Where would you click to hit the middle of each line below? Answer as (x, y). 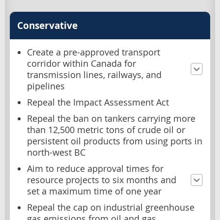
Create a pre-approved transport (94, 52)
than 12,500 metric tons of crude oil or (106, 130)
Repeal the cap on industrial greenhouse (111, 207)
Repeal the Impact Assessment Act (98, 102)
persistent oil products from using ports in (115, 141)
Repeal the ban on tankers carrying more (111, 118)
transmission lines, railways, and (94, 75)
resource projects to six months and (102, 180)
